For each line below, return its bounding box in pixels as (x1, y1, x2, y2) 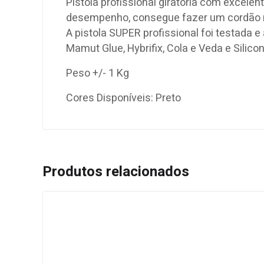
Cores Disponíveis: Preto (66, 90, 181, 107)
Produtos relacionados (42, 161, 189, 183)
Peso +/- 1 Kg (66, 65, 129, 82)
